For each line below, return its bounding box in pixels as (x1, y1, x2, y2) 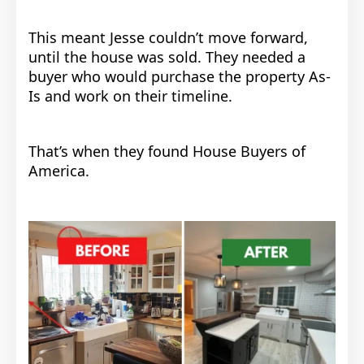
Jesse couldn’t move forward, (106, 27, 308, 47)
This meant (28, 27, 106, 47)
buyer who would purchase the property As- (28, 66, 331, 86)
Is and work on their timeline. (28, 85, 232, 106)
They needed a (201, 46, 305, 67)
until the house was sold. (28, 46, 201, 67)
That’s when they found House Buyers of (28, 141, 305, 161)
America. (28, 160, 89, 180)
